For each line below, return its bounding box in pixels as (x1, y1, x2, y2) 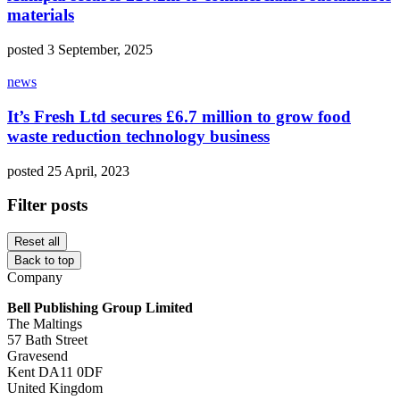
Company (7, 270, 62, 285)
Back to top (14, 254, 74, 267)
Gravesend (7, 348, 68, 363)
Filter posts (7, 196, 87, 215)
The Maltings (7, 316, 82, 331)
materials (7, 5, 74, 25)
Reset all (14, 235, 60, 248)
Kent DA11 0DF (7, 364, 103, 379)
